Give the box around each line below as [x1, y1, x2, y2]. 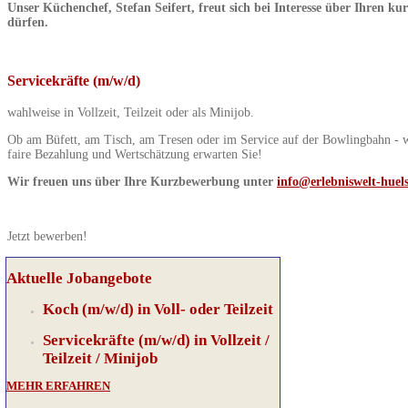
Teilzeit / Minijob [43, 349, 158, 367]
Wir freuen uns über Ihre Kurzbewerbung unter [7, 174, 277, 189]
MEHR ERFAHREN [6, 380, 110, 393]
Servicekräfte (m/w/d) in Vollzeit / [43, 331, 270, 349]
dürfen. [7, 15, 48, 29]
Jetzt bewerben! [7, 229, 87, 243]
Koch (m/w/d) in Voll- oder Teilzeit [43, 300, 273, 318]
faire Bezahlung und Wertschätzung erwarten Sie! [7, 147, 266, 161]
